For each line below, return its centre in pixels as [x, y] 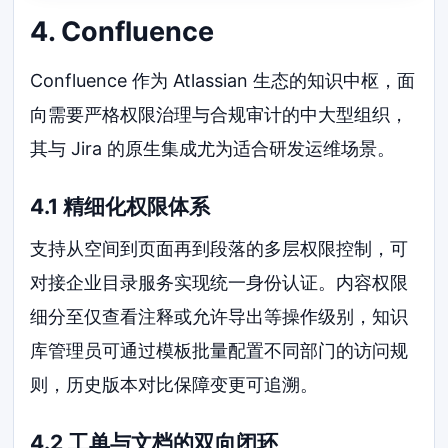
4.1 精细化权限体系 [120, 207]
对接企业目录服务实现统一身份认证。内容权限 [219, 282]
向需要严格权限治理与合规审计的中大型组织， [219, 114]
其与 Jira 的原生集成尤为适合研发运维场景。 [213, 148]
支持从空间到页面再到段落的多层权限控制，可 [219, 248]
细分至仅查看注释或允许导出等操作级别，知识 [219, 316]
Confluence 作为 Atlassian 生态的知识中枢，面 [223, 80]
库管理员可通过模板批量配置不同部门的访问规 [219, 350]
